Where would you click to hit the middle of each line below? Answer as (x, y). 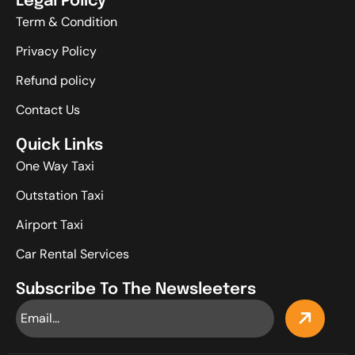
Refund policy (56, 80)
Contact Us (48, 109)
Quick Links (59, 145)
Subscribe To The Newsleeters (136, 289)
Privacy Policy (56, 51)
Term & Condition (67, 21)
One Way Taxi (55, 166)
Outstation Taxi (60, 195)
